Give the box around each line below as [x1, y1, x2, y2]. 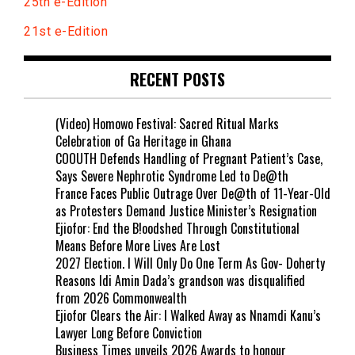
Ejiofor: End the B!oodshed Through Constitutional [55, 219, 300, 239]
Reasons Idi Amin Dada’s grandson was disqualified [55, 271, 305, 291]
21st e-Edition [24, 24, 108, 40]
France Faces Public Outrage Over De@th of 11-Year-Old [55, 184, 330, 204]
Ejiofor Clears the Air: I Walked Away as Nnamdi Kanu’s [55, 306, 321, 326]
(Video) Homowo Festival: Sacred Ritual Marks [55, 114, 279, 134]
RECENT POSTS [130, 67, 225, 92]
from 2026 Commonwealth [55, 288, 187, 308]
